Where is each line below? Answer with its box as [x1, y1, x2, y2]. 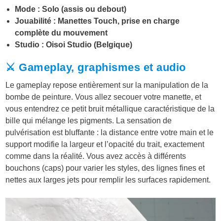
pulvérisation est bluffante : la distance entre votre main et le [5, 128, 214, 137]
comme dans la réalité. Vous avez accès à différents [5, 151, 186, 160]
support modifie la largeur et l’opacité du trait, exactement [5, 140, 205, 148]
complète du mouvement [15, 28, 108, 37]
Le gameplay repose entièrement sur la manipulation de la [5, 80, 209, 89]
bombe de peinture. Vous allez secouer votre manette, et [5, 92, 202, 101]
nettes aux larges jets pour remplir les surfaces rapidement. [5, 175, 211, 184]
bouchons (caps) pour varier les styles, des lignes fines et [5, 163, 205, 172]
